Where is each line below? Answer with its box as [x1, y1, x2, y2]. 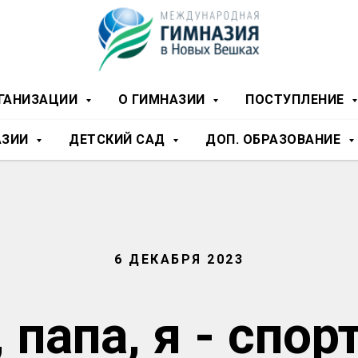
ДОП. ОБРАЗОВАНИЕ [205, 132, 344, 147]
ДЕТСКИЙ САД [69, 132, 169, 147]
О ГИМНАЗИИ [117, 92, 209, 107]
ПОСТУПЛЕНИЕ [245, 92, 348, 107]
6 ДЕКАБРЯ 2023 [114, 252, 244, 267]
